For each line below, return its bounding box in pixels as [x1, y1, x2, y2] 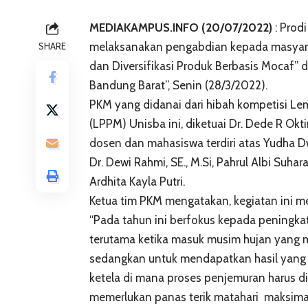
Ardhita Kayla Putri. [89, 174, 185, 188]
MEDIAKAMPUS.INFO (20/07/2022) [89, 20, 272, 34]
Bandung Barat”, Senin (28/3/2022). [89, 78, 267, 92]
